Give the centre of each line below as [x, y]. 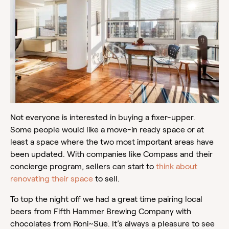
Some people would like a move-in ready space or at [107, 129]
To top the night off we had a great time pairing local [106, 199]
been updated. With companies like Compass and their [111, 154]
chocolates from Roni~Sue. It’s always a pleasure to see [112, 223]
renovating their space [52, 178]
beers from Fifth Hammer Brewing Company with [101, 211]
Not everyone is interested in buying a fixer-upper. [104, 117]
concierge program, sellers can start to [83, 166]
